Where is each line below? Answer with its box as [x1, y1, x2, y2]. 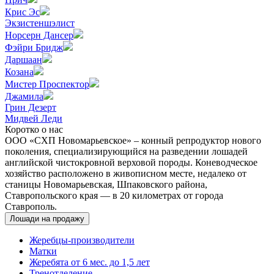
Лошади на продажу [10, 214, 84, 224]
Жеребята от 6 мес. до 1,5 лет [29, 257, 150, 268]
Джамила [5, 91, 43, 102]
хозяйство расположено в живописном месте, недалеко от [5, 168, 246, 179]
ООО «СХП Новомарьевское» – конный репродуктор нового [5, 135, 261, 146]
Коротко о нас [5, 124, 63, 135]
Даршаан [5, 54, 42, 65]
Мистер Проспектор [5, 79, 89, 90]
